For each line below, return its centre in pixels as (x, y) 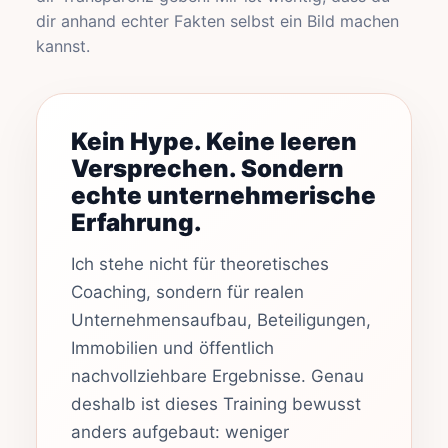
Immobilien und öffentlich (172, 348)
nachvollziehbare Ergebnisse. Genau (217, 376)
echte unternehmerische (223, 195)
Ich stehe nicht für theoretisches (200, 264)
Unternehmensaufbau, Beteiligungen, (221, 320)
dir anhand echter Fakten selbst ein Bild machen (217, 21)
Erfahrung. (136, 222)
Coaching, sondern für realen (187, 292)
